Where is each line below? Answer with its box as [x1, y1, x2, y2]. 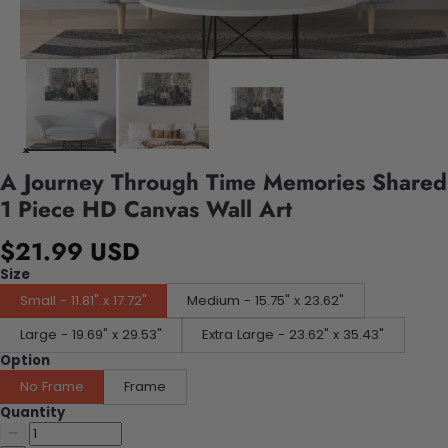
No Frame [20, 376, 84, 396]
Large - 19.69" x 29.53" [20, 324, 162, 344]
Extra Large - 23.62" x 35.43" [202, 324, 384, 344]
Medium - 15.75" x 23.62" [187, 290, 344, 310]
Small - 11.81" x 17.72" [20, 290, 147, 310]
